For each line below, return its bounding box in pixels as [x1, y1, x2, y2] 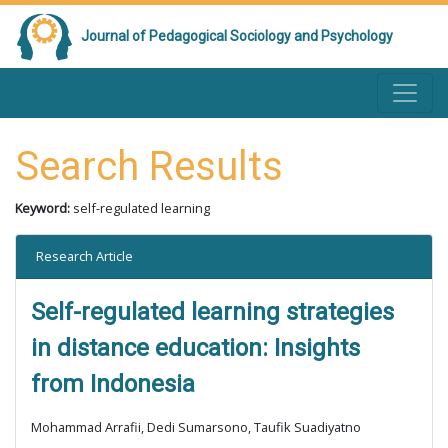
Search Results [15, 143, 283, 190]
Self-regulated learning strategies [31, 298, 394, 326]
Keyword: [15, 199, 73, 217]
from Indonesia [31, 370, 195, 398]
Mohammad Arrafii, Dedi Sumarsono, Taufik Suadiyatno [31, 418, 361, 436]
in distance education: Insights [31, 334, 360, 362]
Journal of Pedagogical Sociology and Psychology [81, 28, 393, 44]
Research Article [36, 247, 133, 265]
